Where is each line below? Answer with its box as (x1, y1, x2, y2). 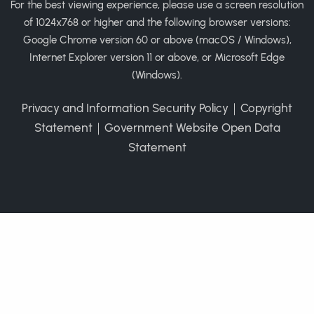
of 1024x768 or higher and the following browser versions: (23, 16, 291, 29)
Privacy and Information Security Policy (22, 101, 228, 116)
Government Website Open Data (104, 121, 280, 135)
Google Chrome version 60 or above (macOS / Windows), (22, 34, 292, 47)
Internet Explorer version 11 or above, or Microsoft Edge (29, 51, 285, 64)
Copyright (240, 101, 292, 116)
